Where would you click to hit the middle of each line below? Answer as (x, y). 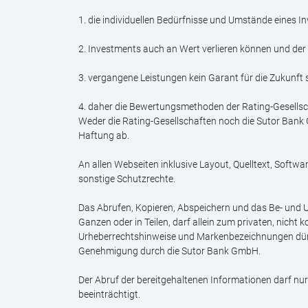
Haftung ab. (104, 135)
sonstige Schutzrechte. (127, 179)
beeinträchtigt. (109, 294)
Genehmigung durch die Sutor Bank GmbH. (169, 251)
